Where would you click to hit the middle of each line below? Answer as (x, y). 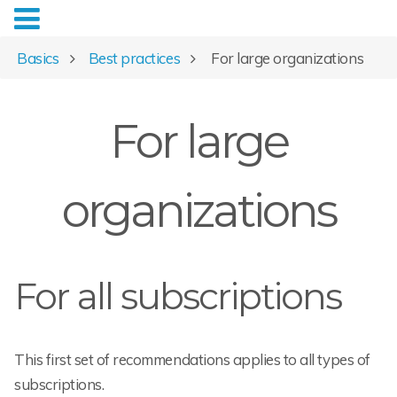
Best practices (134, 58)
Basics (38, 58)
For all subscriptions (178, 297)
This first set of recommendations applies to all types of (192, 360)
